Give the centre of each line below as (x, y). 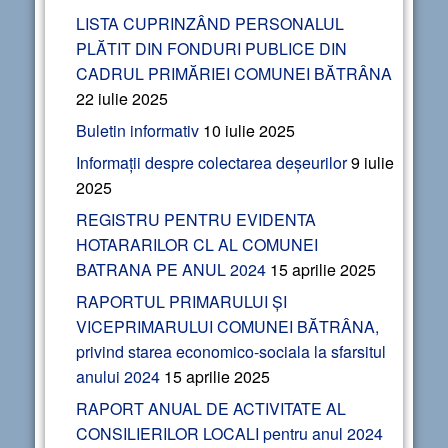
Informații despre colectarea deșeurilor (211, 163)
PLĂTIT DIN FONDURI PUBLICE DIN (211, 49)
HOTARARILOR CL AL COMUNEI (197, 245)
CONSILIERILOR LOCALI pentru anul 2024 (229, 434)
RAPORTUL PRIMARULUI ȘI (181, 302)
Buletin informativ (137, 131)
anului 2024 (118, 377)
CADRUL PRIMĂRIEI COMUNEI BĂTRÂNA (234, 74)
